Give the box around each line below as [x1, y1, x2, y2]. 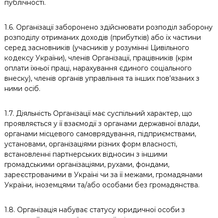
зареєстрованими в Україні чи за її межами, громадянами [4, 170, 202, 179]
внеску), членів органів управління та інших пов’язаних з [4, 74, 200, 83]
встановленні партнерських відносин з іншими [4, 150, 167, 159]
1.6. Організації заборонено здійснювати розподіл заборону [4, 23, 213, 32]
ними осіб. [4, 84, 40, 93]
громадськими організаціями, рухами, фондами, [4, 160, 169, 169]
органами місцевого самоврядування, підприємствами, [4, 129, 196, 138]
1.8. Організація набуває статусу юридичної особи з [4, 205, 185, 214]
